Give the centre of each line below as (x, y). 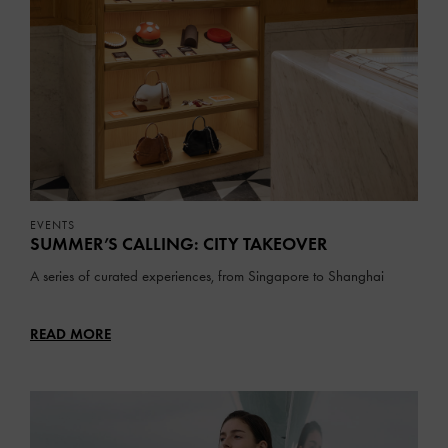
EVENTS (52, 224)
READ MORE (70, 333)
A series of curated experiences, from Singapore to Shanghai (207, 275)
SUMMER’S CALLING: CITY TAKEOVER (178, 243)
